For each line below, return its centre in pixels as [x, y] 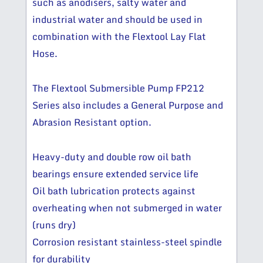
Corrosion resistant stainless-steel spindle [127, 242]
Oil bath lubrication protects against [114, 191]
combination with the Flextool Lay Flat [119, 37]
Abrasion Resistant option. [92, 122]
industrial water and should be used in [117, 20]
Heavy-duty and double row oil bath [112, 157]
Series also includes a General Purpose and [128, 105]
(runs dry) [54, 225]
